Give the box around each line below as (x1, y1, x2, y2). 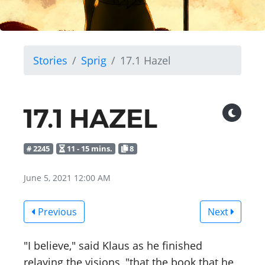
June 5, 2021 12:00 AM (24, 172, 111, 183)
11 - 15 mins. (64, 143, 112, 154)
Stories (33, 53, 67, 67)
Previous (35, 205, 77, 218)
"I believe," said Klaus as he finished (24, 238, 202, 253)
